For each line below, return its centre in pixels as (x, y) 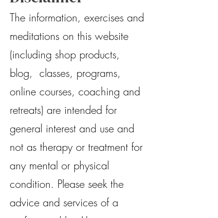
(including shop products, (65, 54)
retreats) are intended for (63, 110)
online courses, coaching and (75, 91)
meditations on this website (69, 36)
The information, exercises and (77, 18)
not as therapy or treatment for (76, 147)
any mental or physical (59, 165)
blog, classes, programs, (65, 73)
